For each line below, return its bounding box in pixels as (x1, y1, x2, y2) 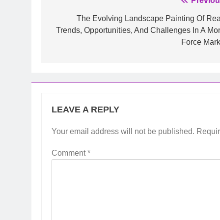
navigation (51, 14, 110, 27)
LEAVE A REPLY (52, 105, 119, 115)
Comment (52, 149, 87, 158)
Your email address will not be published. (52, 127, 194, 136)
